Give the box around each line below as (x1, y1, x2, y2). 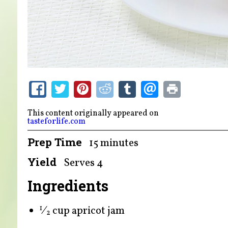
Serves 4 (64, 155, 104, 170)
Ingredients (27, 176, 108, 195)
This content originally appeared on (27, 107, 160, 119)
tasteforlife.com (27, 116, 85, 127)
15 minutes (89, 135, 139, 151)
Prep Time (27, 134, 82, 149)
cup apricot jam (50, 204, 125, 219)
